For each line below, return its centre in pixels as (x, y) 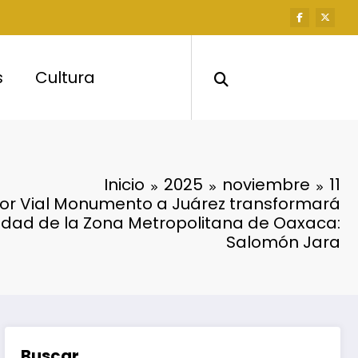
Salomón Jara (283, 242)
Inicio (124, 184)
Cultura (66, 77)
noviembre (266, 184)
